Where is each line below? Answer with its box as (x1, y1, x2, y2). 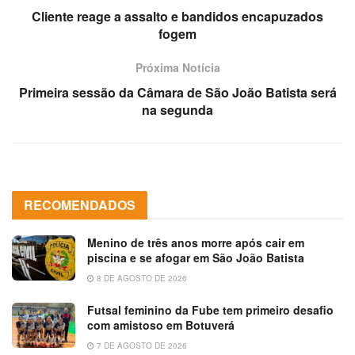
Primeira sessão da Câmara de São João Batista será (18, 82, 337, 101)
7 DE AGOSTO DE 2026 (94, 339, 187, 351)
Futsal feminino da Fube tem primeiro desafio (87, 301, 334, 318)
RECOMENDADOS (24, 195, 136, 214)
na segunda (142, 100, 213, 119)
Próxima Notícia (135, 59, 220, 75)
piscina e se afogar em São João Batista (87, 249, 304, 265)
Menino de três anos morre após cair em (87, 234, 304, 250)
